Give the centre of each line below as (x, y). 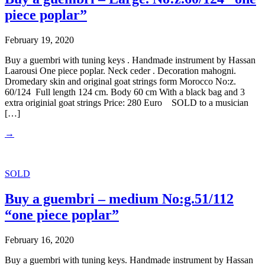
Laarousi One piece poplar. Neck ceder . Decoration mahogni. (120, 71)
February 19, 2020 (39, 40)
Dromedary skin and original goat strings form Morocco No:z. (120, 82)
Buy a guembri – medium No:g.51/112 (119, 199)
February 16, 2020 (39, 240)
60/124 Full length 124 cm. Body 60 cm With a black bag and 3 (125, 92)
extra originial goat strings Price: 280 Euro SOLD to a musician (127, 103)
